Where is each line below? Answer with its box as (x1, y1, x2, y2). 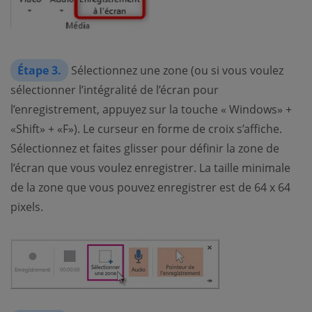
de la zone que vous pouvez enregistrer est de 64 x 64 (10, 180, 290, 196)
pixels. (10, 199, 43, 215)
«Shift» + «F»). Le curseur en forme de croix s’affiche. (10, 121, 282, 137)
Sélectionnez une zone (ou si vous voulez (68, 63, 283, 79)
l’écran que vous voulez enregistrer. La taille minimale (10, 160, 290, 176)
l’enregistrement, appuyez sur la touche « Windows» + (10, 102, 292, 118)
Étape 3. (17, 63, 61, 79)
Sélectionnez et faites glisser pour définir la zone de (10, 141, 279, 157)
